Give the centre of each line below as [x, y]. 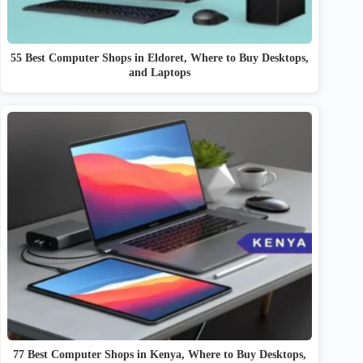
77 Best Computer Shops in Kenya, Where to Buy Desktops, [160, 354]
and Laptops [160, 72]
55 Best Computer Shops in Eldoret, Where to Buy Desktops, [160, 57]
